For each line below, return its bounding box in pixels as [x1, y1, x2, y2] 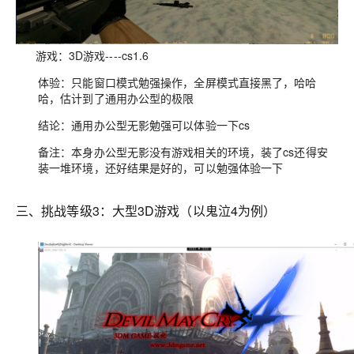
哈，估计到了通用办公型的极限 [38, 89, 194, 106]
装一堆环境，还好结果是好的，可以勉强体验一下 [38, 159, 284, 175]
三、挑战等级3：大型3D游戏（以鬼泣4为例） [16, 201, 277, 220]
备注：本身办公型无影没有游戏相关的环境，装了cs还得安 [38, 143, 328, 160]
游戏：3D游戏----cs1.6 [16, 47, 149, 63]
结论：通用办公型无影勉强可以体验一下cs [38, 116, 250, 133]
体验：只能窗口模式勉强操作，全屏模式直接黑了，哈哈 [38, 73, 317, 90]
